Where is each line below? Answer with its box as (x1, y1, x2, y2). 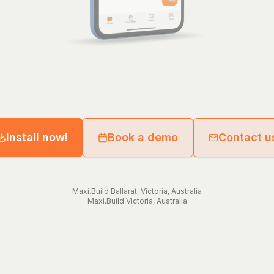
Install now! (6, 130, 68, 144)
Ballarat (111, 186, 137, 196)
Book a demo (107, 130, 178, 144)
